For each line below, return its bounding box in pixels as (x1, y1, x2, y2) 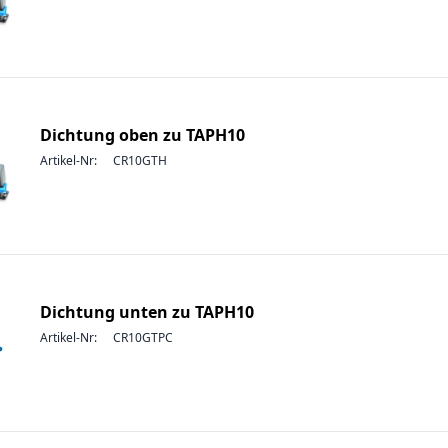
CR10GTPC (113, 329, 173, 346)
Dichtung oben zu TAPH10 (40, 124, 245, 146)
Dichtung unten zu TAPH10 (40, 301, 254, 323)
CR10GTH (113, 152, 167, 169)
